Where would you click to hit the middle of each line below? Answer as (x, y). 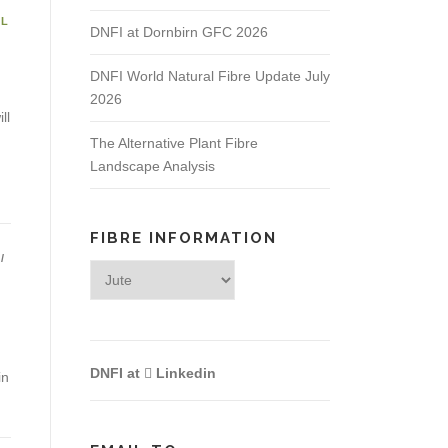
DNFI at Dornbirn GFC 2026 (179, 32)
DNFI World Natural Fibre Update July (210, 76)
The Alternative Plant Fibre (174, 143)
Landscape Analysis (152, 166)
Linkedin (184, 373)
